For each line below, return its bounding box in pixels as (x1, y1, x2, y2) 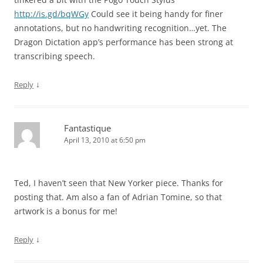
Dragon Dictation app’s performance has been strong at (14, 36, 233, 48)
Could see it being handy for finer (89, 8, 223, 19)
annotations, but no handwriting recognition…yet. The (14, 22, 227, 33)
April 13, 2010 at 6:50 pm (64, 135, 146, 145)
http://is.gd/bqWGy (14, 8, 89, 19)
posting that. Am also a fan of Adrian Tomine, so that (14, 191, 222, 203)
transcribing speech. (14, 50, 95, 62)
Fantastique (64, 122, 111, 134)
